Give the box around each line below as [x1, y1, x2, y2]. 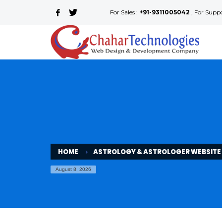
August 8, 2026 [55, 166, 91, 172]
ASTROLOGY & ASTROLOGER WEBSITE [92, 147, 221, 157]
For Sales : [110, 8, 139, 16]
